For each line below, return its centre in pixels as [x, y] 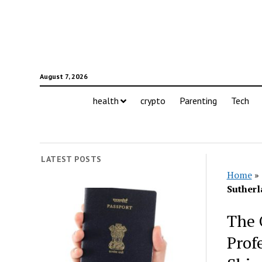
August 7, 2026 [63, 76]
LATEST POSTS [71, 159]
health [106, 101]
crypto [153, 101]
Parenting [198, 101]
